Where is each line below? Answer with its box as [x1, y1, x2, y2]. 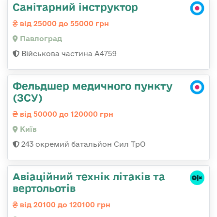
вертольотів [13, 182, 76, 194]
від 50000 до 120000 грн [18, 109, 113, 118]
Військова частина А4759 [19, 49, 117, 58]
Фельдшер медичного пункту [13, 79, 172, 92]
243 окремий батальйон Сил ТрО [19, 139, 145, 148]
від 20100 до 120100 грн [18, 200, 110, 209]
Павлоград [18, 34, 62, 43]
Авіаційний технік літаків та [13, 170, 165, 182]
